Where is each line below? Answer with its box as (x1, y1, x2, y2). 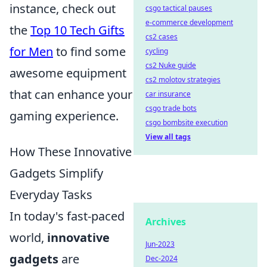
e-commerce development (145, 17, 233, 27)
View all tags (145, 132, 191, 142)
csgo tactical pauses (145, 3, 212, 13)
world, (10, 229, 47, 246)
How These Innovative (10, 144, 132, 160)
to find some (53, 44, 126, 60)
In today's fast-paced (10, 208, 125, 224)
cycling (145, 46, 168, 56)
